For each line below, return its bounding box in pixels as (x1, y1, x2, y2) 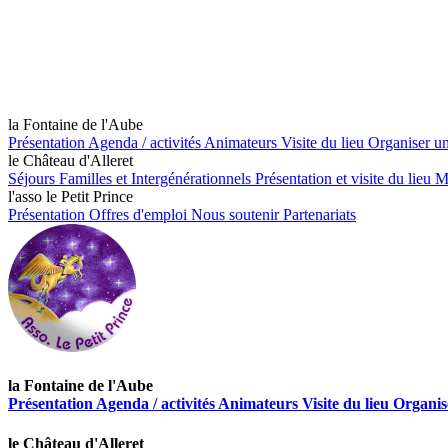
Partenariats (283, 206, 356, 223)
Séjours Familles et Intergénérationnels (8, 170, 255, 187)
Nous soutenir (191, 206, 283, 223)
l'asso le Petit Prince (8, 188, 133, 205)
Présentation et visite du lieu (255, 170, 435, 187)
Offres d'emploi (89, 206, 191, 223)
